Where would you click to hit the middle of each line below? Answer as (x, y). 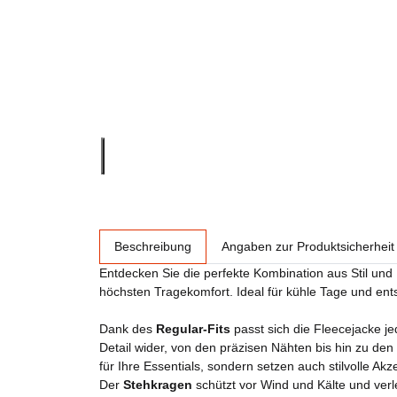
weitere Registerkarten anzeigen (189, 237)
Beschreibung (153, 246)
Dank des (128, 329)
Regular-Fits (193, 329)
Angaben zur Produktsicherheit (308, 246)
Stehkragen (158, 385)
